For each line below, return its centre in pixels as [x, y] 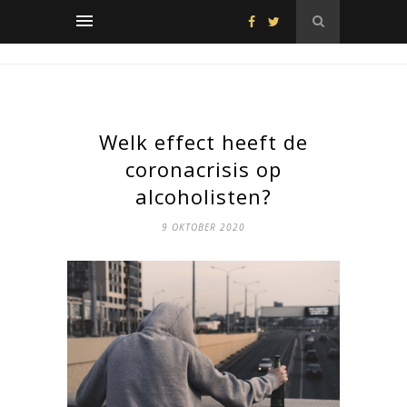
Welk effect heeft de [203, 142]
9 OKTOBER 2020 [203, 227]
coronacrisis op [203, 169]
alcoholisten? [203, 196]
